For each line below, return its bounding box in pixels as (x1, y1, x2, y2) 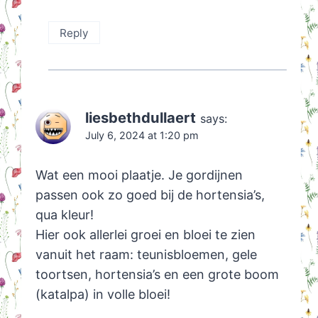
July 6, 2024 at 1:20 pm (84, 129, 199, 142)
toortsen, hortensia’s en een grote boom (35, 266, 279, 282)
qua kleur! (35, 207, 94, 222)
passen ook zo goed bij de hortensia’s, (35, 187, 265, 202)
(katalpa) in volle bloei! (35, 286, 170, 302)
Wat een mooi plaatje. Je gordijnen (35, 167, 243, 182)
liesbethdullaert (84, 109, 196, 127)
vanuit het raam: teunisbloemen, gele (35, 246, 257, 262)
